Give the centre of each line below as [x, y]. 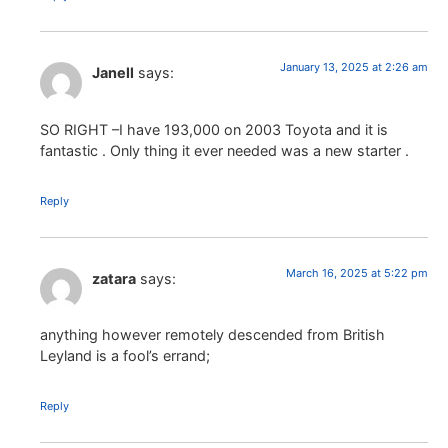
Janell [113, 73]
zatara [114, 278]
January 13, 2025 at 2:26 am [354, 67]
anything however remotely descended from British [212, 335]
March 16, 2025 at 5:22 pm [357, 272]
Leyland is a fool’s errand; [125, 356]
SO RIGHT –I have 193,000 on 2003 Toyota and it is [214, 129]
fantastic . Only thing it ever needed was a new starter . [224, 150]
